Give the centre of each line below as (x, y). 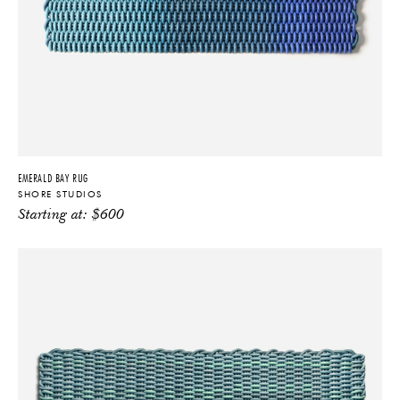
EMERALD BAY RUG (53, 178)
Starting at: (55, 215)
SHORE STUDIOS (60, 194)
